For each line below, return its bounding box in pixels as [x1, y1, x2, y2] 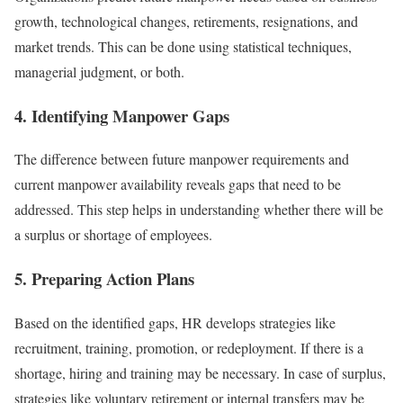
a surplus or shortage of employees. [14, 225, 212, 245]
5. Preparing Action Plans [14, 266, 194, 291]
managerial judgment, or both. [14, 61, 184, 81]
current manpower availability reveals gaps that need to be [14, 175, 341, 194]
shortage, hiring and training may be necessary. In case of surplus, [14, 363, 386, 382]
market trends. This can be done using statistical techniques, [14, 36, 352, 56]
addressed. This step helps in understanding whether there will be [14, 200, 383, 219]
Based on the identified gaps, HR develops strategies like [14, 312, 336, 332]
